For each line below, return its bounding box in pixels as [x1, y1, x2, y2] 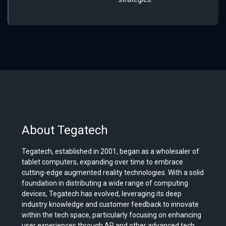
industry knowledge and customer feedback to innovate [22, 200, 199, 209]
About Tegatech [22, 123, 108, 138]
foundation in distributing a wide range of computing [22, 179, 189, 188]
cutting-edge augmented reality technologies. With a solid [22, 168, 204, 177]
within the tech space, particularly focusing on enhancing [22, 211, 202, 219]
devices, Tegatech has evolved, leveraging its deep [22, 190, 182, 198]
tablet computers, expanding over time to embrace [22, 158, 184, 166]
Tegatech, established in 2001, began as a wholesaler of [22, 147, 200, 156]
